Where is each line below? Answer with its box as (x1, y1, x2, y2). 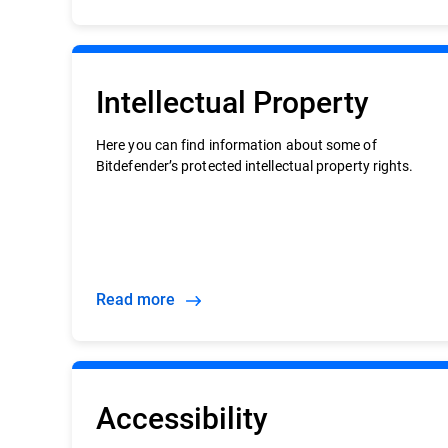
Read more (106, 288, 179, 309)
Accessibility (96, 397, 268, 437)
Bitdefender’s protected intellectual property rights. (96, 156, 414, 175)
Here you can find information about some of (96, 135, 377, 154)
